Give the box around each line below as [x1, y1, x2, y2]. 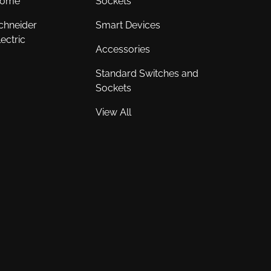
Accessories [95, 43, 150, 55]
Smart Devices [95, 19, 160, 31]
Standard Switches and [95, 67, 198, 79]
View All [95, 106, 131, 118]
